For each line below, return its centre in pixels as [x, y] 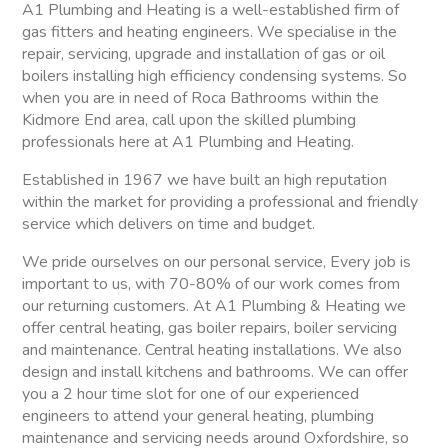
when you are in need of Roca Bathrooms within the [201, 98]
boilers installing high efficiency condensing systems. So [215, 76]
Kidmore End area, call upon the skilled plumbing [189, 120]
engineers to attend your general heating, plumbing [198, 416]
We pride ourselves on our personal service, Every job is [217, 262]
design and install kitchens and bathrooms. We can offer [215, 372]
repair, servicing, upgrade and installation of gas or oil [204, 54]
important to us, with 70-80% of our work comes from [211, 284]
